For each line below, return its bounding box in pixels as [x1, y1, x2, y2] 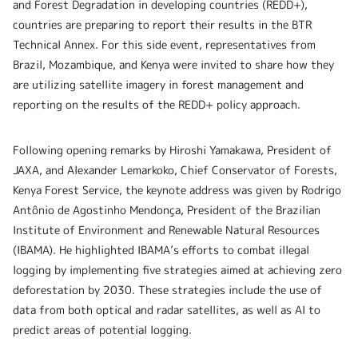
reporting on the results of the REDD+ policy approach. [13, 97, 300, 113]
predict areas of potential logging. [13, 322, 192, 338]
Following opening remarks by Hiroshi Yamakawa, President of [13, 142, 332, 158]
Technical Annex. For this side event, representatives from [13, 37, 316, 53]
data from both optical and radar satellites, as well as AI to [13, 302, 320, 318]
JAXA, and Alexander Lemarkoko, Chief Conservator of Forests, [13, 162, 337, 178]
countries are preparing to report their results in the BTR [13, 17, 312, 33]
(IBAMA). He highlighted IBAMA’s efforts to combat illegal [13, 242, 309, 258]
